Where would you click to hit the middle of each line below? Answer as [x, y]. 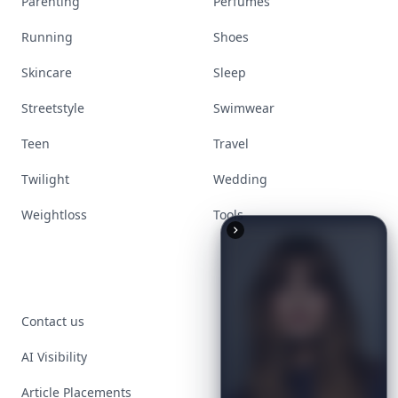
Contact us [53, 321]
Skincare [47, 72]
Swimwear [244, 108]
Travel [231, 143]
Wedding [240, 179]
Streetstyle [53, 108]
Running [47, 37]
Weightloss [54, 215]
